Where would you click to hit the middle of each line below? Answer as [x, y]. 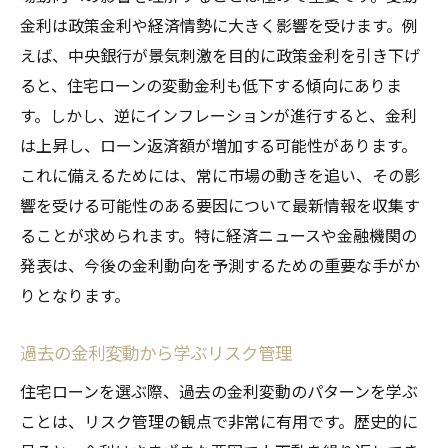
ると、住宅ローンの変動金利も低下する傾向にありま [211, 84]
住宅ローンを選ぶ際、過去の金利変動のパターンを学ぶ [219, 390]
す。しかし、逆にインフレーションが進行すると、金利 [218, 114]
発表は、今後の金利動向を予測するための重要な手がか [220, 264]
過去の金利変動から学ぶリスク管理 [156, 352]
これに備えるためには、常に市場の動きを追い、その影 [220, 174]
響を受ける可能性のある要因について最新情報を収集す [220, 204]
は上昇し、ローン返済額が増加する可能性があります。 [218, 144]
